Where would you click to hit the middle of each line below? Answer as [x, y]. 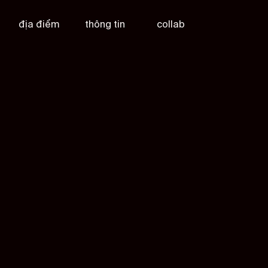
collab [170, 24]
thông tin [105, 24]
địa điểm [39, 24]
